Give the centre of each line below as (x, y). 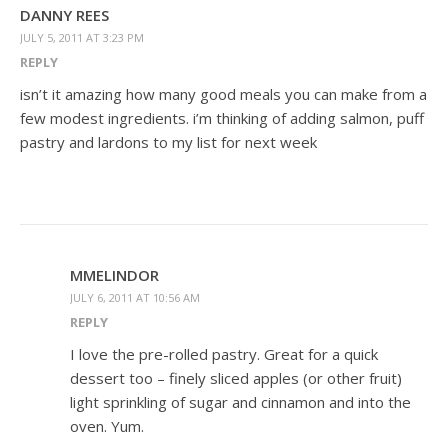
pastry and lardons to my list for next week (168, 141)
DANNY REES (64, 14)
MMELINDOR (114, 274)
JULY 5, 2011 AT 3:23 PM (82, 37)
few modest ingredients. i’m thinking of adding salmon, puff (222, 117)
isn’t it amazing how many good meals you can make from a (223, 93)
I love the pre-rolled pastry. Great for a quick (224, 353)
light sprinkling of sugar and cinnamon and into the (240, 401)
